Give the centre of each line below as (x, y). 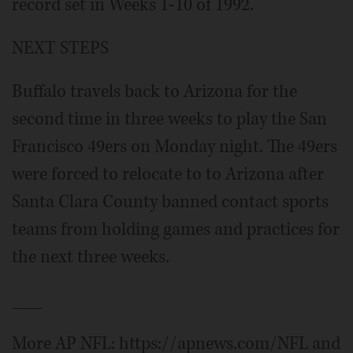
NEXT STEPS (60, 48)
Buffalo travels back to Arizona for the (154, 92)
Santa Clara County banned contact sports (170, 202)
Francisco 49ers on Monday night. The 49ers (175, 147)
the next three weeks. (91, 257)
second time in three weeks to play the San (169, 119)
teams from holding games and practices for (176, 230)
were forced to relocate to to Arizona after (168, 175)
